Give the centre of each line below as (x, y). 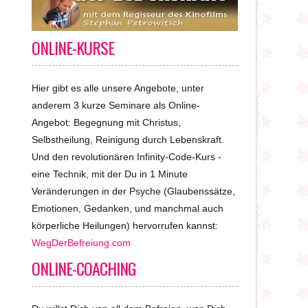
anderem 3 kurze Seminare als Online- (116, 105)
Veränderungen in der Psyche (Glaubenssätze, (133, 191)
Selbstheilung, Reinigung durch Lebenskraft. (128, 140)
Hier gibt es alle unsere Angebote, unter (118, 88)
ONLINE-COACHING (84, 268)
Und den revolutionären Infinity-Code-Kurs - (126, 157)
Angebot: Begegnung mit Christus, (106, 122)
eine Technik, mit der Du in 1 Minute (110, 174)
